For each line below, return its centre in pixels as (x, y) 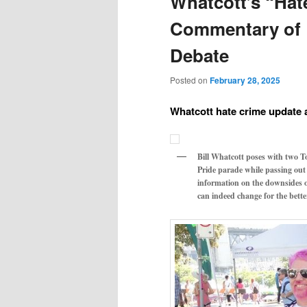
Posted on (190, 79)
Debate (199, 55)
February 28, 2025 (245, 80)
